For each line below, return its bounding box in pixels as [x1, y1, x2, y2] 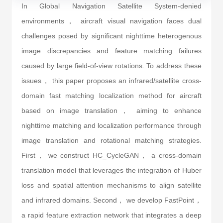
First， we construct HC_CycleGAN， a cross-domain [21, 151, 202, 159]
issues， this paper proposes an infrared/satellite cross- [21, 77, 202, 85]
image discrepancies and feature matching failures [21, 47, 202, 55]
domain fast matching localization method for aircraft [21, 92, 202, 100]
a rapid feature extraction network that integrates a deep [21, 211, 202, 219]
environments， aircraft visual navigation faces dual [21, 17, 202, 25]
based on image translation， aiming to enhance [21, 107, 202, 114]
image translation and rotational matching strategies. [21, 136, 202, 144]
